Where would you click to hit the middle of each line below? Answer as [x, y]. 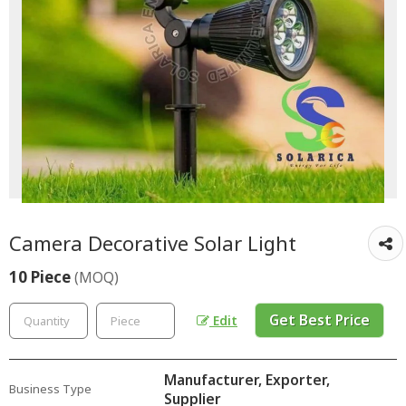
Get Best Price [319, 320]
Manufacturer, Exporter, [247, 380]
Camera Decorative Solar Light [153, 243]
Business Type [50, 388]
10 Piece [42, 276]
